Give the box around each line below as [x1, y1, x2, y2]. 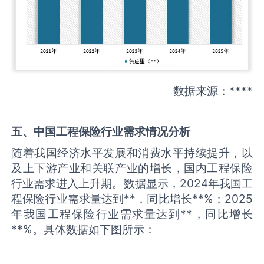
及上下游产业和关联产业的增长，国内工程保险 [11, 160, 253, 175]
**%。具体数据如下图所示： [11, 222, 156, 236]
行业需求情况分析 [101, 124, 191, 139]
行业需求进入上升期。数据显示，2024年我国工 [11, 176, 253, 190]
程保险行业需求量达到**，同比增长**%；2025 [11, 191, 253, 206]
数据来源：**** [173, 84, 253, 98]
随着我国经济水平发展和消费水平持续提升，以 [11, 145, 253, 160]
